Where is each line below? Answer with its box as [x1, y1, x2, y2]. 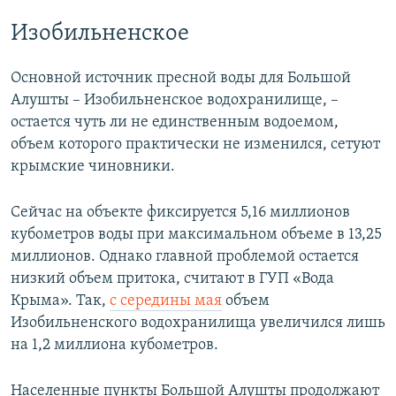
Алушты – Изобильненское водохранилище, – [11, 92, 339, 110]
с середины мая [110, 293, 222, 310]
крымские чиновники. [11, 158, 175, 176]
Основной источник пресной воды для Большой [11, 70, 351, 88]
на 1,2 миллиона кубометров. [11, 337, 218, 354]
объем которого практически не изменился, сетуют [11, 136, 380, 154]
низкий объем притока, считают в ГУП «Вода [11, 270, 334, 288]
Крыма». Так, [11, 293, 110, 310]
